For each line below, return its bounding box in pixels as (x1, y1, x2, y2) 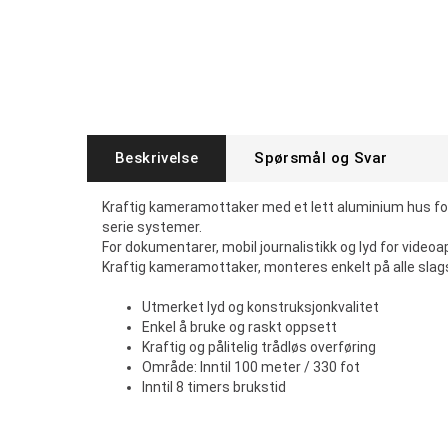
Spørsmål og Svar (254, 149, 388, 167)
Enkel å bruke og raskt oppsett (142, 319, 337, 335)
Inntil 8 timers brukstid (142, 379, 286, 395)
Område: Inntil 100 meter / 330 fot (142, 359, 360, 375)
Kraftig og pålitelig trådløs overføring (142, 339, 376, 355)
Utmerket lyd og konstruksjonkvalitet (142, 299, 379, 315)
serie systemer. (102, 219, 202, 235)
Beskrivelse (115, 149, 199, 167)
